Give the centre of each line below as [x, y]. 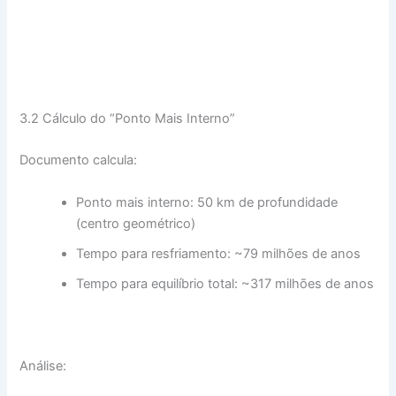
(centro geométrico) [136, 223]
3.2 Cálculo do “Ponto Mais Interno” [128, 118]
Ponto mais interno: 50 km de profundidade [207, 202]
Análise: [43, 366]
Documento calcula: [79, 160]
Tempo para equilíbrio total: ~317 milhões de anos [225, 283]
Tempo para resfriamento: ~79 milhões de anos [219, 253]
